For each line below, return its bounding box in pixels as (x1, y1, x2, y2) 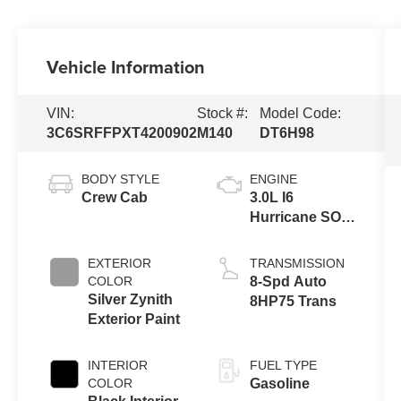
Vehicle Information (47, 53, 206, 80)
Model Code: (259, 105, 341, 121)
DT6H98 (259, 124, 314, 141)
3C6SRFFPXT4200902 (47, 124, 198, 141)
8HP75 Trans (249, 293, 337, 309)
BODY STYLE (81, 171, 160, 186)
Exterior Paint (88, 311, 181, 327)
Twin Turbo (249, 228, 325, 244)
